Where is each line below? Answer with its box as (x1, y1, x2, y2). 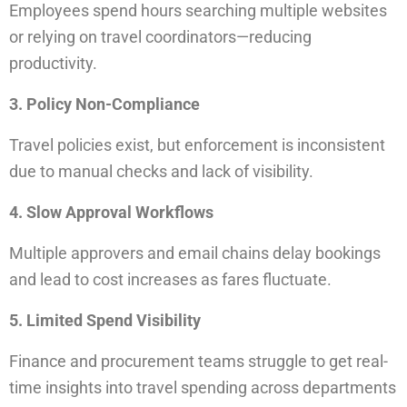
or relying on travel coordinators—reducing (9, 27, 312, 46)
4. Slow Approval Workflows (9, 203, 213, 222)
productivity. (9, 54, 97, 73)
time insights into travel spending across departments (9, 378, 396, 397)
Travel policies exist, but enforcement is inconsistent (9, 135, 385, 154)
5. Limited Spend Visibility (9, 311, 201, 330)
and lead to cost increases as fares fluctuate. (9, 270, 332, 289)
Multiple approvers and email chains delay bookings (9, 243, 381, 263)
